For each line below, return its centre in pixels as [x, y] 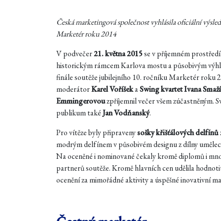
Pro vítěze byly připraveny [97, 132]
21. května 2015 [118, 54]
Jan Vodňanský [126, 113]
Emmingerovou [81, 101]
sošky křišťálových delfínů [178, 132]
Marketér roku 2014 [86, 34]
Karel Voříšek [112, 89]
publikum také [79, 113]
